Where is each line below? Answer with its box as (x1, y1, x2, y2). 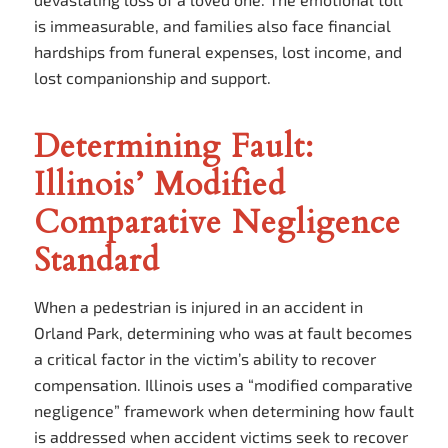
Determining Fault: (33, 124, 314, 169)
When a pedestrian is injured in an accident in (33, 296, 363, 316)
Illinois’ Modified (33, 162, 286, 207)
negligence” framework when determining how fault (33, 400, 414, 420)
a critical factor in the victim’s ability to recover (33, 348, 376, 368)
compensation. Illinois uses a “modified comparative (33, 374, 413, 394)
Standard (33, 238, 160, 283)
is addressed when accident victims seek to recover (33, 426, 408, 446)
